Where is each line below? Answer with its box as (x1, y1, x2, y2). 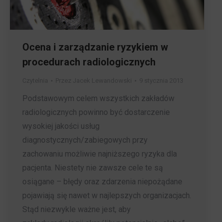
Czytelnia (22, 77, 48, 85)
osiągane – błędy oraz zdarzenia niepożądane (22, 177, 182, 187)
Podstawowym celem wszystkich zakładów (22, 94, 174, 104)
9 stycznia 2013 (139, 77, 183, 85)
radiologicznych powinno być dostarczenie (22, 108, 170, 117)
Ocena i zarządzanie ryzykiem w (22, 41, 168, 54)
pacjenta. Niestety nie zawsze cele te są (22, 163, 163, 173)
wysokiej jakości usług (22, 121, 100, 131)
